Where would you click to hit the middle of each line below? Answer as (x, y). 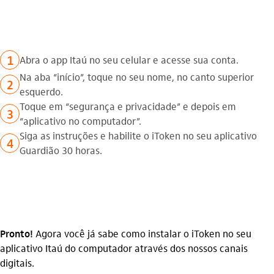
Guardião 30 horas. (61, 150)
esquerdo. (41, 91)
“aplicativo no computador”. (80, 121)
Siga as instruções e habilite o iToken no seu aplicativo (138, 135)
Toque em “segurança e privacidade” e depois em (128, 106)
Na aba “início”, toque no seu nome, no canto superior (137, 77)
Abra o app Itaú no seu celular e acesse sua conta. (129, 60)
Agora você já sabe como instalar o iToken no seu (142, 233)
